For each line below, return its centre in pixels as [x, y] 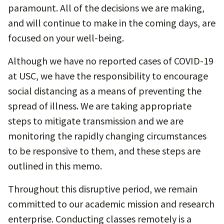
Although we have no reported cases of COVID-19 [111, 61]
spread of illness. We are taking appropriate [100, 106]
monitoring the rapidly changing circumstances [107, 136]
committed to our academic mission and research [111, 204]
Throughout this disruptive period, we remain [103, 189]
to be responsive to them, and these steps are [104, 151]
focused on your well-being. [66, 38]
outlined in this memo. [55, 166]
